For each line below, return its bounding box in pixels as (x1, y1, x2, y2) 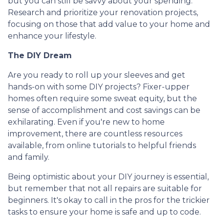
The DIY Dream (8, 50, 72, 60)
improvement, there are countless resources (8, 129, 182, 138)
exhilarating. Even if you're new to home (8, 117, 165, 127)
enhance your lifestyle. (8, 31, 96, 41)
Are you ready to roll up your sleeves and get (8, 70, 185, 80)
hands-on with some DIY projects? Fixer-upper (8, 82, 190, 91)
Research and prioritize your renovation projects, (8, 7, 198, 17)
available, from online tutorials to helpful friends (8, 140, 196, 150)
